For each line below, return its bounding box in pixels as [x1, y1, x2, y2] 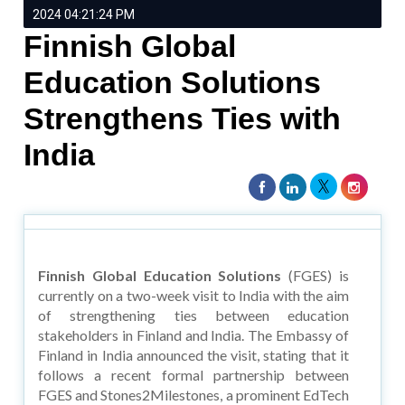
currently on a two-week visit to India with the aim [38, 286, 349, 304]
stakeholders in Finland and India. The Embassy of [38, 325, 349, 344]
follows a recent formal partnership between [38, 365, 349, 383]
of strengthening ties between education [38, 306, 349, 324]
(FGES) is [281, 266, 349, 284]
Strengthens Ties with [24, 100, 342, 136]
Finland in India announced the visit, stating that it [38, 345, 349, 363]
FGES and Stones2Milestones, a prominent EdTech [38, 385, 349, 403]
